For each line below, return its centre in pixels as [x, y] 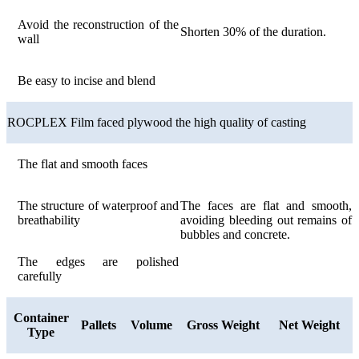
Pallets [98, 325]
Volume [151, 325]
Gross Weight [223, 325]
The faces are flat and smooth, [266, 205]
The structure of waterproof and [98, 205]
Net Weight [309, 325]
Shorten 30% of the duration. [253, 31]
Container [41, 317]
